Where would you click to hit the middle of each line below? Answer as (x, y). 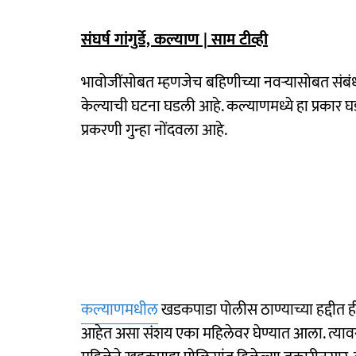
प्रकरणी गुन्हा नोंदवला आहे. (154, 130)
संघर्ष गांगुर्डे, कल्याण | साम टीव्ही (174, 40)
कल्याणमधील (120, 310)
